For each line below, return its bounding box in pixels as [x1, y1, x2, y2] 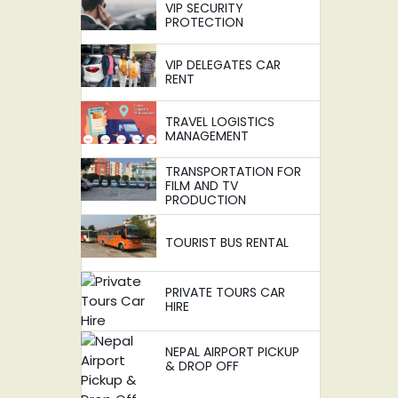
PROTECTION [165, 13, 243, 31]
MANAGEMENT [165, 127, 249, 145]
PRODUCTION [165, 191, 246, 209]
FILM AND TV [165, 177, 238, 195]
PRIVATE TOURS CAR [165, 283, 285, 301]
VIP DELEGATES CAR [165, 56, 281, 74]
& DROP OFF [165, 357, 239, 375]
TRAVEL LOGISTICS [165, 113, 275, 131]
